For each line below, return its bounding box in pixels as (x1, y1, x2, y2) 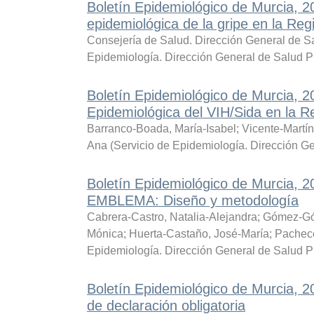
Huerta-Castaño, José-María (128, 228, 269, 240)
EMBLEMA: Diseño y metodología (86, 193, 299, 208)
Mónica (86, 228, 123, 240)
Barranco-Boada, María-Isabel (86, 123, 236, 135)
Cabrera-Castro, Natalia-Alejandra (86, 211, 257, 223)
